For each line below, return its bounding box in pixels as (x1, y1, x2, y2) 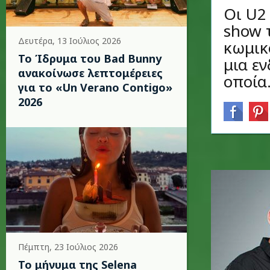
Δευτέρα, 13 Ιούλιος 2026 (18, 35, 121, 46)
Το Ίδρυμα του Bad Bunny (18, 51, 162, 66)
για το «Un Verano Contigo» (18, 80, 172, 95)
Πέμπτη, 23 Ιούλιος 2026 (18, 241, 118, 253)
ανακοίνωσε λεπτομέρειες (18, 66, 163, 80)
